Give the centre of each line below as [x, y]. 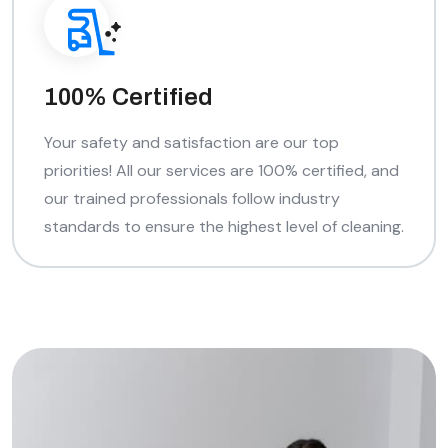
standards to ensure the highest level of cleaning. [224, 226]
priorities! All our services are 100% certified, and [221, 170]
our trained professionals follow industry [192, 198]
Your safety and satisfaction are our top [191, 142]
